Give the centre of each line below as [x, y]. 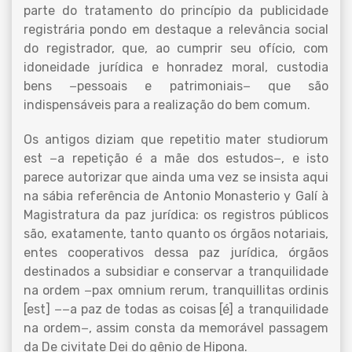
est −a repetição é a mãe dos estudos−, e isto [176, 158]
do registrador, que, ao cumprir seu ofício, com [176, 48]
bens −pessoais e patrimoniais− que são [176, 86]
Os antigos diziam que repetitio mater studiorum [176, 139]
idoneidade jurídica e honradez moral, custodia [176, 67]
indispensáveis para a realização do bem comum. [167, 105]
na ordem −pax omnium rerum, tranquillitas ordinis [176, 290]
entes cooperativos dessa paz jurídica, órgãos [176, 253]
